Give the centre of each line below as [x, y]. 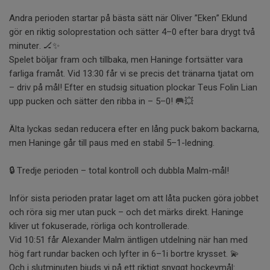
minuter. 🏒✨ [34, 46]
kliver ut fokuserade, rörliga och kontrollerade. [99, 226]
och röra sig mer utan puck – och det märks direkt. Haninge [126, 212]
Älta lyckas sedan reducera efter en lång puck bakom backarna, [134, 129]
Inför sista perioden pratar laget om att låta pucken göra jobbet [134, 198]
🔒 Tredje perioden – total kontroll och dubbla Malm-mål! [119, 170]
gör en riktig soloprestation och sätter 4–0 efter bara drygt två [132, 32]
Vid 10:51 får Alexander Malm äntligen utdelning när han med [128, 240]
